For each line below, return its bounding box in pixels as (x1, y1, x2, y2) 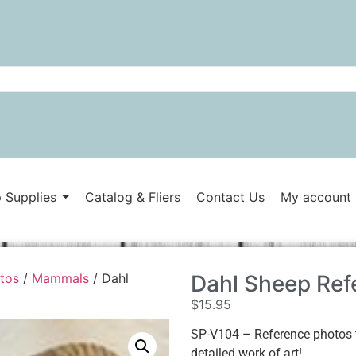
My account (280, 189, 351, 205)
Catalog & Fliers (84, 189, 180, 205)
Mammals (31, 269, 89, 286)
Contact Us (195, 189, 265, 205)
